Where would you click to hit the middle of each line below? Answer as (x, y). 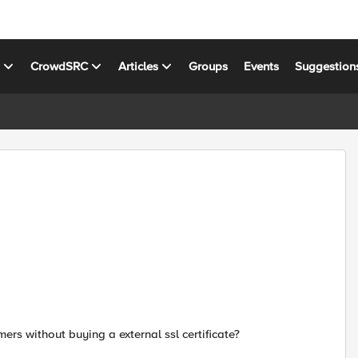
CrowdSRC (60, 66)
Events (262, 66)
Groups (209, 66)
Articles (139, 66)
